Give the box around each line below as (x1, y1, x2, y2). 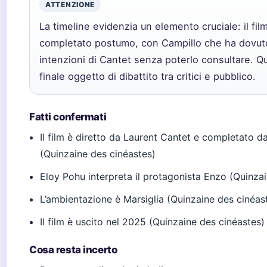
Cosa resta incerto (29, 244, 117, 256)
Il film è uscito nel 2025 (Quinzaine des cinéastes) (40, 216, 265, 228)
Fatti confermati (29, 111, 107, 123)
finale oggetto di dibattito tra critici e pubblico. (39, 70, 256, 82)
